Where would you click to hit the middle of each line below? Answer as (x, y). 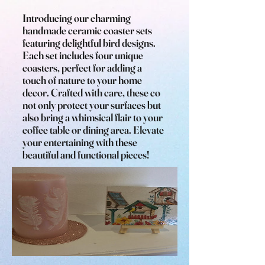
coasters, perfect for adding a (82, 68)
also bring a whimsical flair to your (93, 117)
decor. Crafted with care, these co (91, 93)
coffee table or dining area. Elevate (93, 130)
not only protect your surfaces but (92, 105)
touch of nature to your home (82, 80)
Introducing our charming (77, 18)
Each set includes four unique (83, 55)
